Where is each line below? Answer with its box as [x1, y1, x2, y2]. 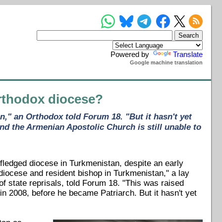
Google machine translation [130, 59, 203, 65]
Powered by [111, 50, 152, 58]
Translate [173, 50, 203, 58]
